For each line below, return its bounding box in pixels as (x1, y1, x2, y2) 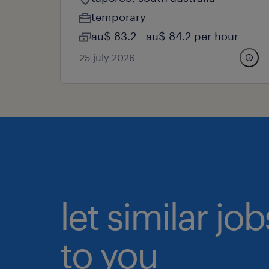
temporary (91, 10, 146, 23)
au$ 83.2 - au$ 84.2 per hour (91, 29, 238, 43)
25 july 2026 (79, 52, 135, 63)
